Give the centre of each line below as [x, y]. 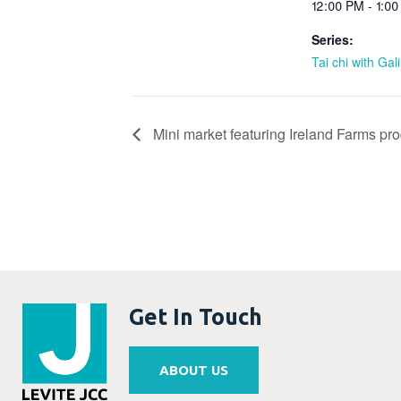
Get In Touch [196, 316]
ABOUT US [193, 371]
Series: [333, 40]
